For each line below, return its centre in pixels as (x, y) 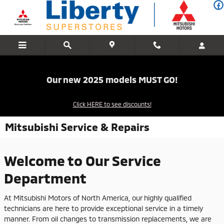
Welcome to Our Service (82, 160)
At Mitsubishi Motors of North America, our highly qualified (98, 197)
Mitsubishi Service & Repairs (77, 127)
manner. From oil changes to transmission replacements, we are (108, 218)
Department (45, 178)
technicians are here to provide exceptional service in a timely (103, 208)
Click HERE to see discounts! (112, 104)
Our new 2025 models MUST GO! (112, 79)
